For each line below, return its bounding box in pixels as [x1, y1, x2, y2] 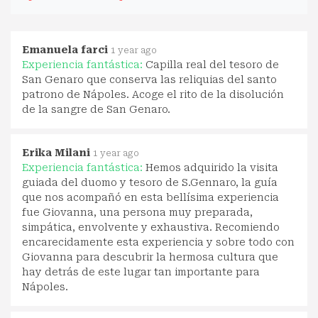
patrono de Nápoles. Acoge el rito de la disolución [22, 88, 284, 100]
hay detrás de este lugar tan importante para [22, 265, 260, 278]
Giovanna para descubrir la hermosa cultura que [22, 251, 278, 263]
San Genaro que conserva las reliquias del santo [22, 73, 277, 85]
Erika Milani [22, 146, 90, 158]
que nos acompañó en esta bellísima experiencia [22, 191, 279, 203]
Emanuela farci [22, 43, 108, 55]
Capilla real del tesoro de [146, 58, 279, 70]
